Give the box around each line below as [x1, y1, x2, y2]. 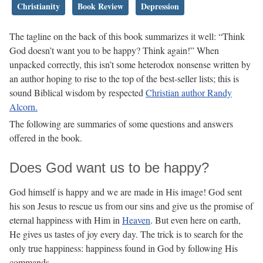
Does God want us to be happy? [9, 160, 209, 176]
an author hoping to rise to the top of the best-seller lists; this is [9, 72, 239, 85]
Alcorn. [9, 100, 38, 113]
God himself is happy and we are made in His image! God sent [9, 186, 242, 198]
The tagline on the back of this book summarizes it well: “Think [9, 30, 245, 43]
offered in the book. [9, 131, 82, 144]
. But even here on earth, [150, 214, 241, 227]
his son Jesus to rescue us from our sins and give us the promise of [9, 200, 253, 213]
